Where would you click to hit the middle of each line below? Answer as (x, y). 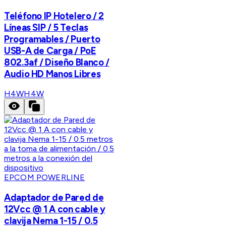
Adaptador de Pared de (54, 198)
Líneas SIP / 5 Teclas (46, 27)
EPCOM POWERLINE (45, 178)
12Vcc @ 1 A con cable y (55, 209)
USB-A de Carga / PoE (50, 50)
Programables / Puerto (52, 39)
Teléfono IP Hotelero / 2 (54, 16)
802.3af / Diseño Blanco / (57, 62)
